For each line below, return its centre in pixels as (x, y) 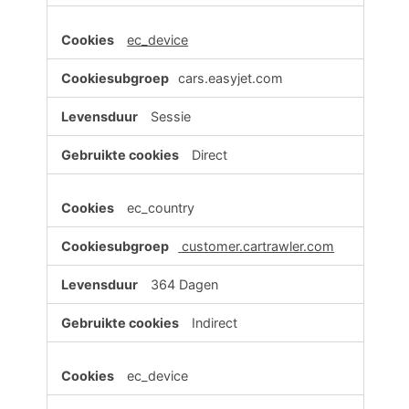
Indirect (215, 323)
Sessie (171, 117)
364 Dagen (185, 285)
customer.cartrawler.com (257, 246)
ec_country (161, 208)
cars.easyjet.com (231, 79)
